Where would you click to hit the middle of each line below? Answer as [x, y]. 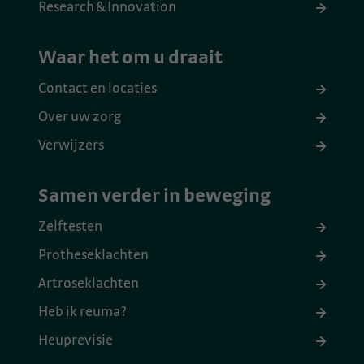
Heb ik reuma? [82, 312]
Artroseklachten [89, 284]
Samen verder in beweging [154, 196]
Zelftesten [70, 227]
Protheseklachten [93, 256]
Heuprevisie [76, 341]
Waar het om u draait [130, 58]
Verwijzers [71, 146]
